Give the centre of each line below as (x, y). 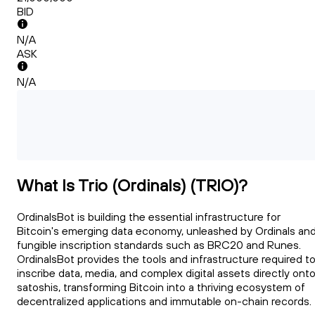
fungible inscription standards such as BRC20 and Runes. (159, 245)
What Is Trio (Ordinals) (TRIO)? (132, 185)
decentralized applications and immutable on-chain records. (164, 301)
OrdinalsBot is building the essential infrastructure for (149, 217)
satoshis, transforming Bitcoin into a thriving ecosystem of (161, 287)
